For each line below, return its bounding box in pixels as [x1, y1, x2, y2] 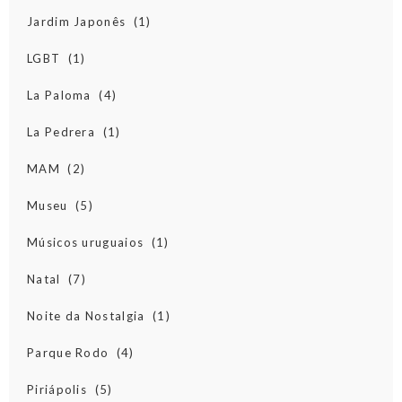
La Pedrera [27, 125, 95, 140]
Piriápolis [27, 382, 87, 398]
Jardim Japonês [27, 14, 127, 30]
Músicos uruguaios [27, 235, 144, 250]
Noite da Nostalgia [27, 309, 145, 324]
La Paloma [27, 88, 92, 103]
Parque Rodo [27, 345, 109, 361]
